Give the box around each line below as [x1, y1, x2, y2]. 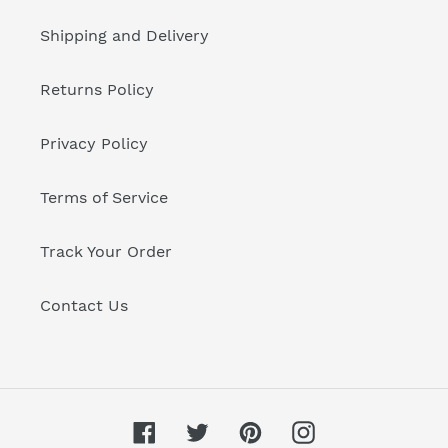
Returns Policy [40, 79, 154, 99]
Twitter [208, 420, 264, 440]
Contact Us [40, 295, 128, 315]
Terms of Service [40, 187, 168, 207]
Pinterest [261, 420, 332, 440]
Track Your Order [40, 241, 172, 261]
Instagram [314, 420, 393, 440]
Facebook [155, 420, 230, 440]
